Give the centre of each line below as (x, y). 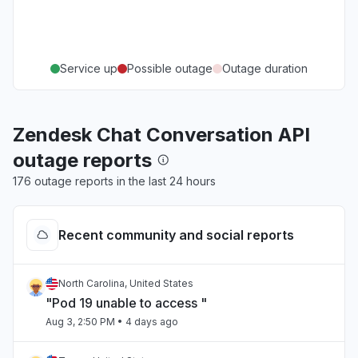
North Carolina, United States (126, 283)
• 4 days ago (147, 322)
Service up (89, 68)
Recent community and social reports (176, 235)
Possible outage (170, 68)
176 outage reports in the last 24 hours (114, 181)
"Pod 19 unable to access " (126, 303)
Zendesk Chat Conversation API (161, 135)
